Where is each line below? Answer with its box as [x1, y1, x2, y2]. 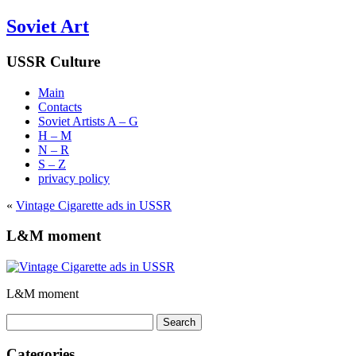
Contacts [38, 99, 82, 114]
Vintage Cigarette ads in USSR [16, 198, 172, 212]
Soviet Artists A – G [38, 114, 138, 128]
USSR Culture [6, 52, 100, 70]
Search [6, 312, 40, 327]
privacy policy [38, 171, 110, 185]
